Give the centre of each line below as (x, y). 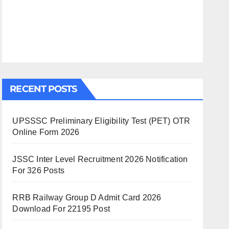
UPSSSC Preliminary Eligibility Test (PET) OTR (101, 121)
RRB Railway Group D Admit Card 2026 (87, 198)
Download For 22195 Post (61, 209)
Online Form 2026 (46, 132)
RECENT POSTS (43, 89)
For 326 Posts (38, 170)
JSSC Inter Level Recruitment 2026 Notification (100, 159)
